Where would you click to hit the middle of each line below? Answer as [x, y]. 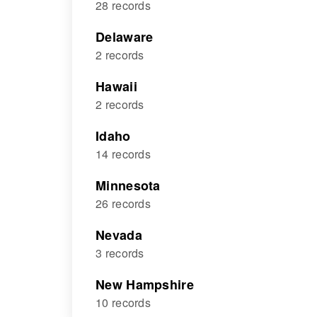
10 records [123, 302]
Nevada [119, 235]
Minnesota [128, 185]
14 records [123, 154]
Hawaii [116, 86]
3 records [120, 253]
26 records [123, 203]
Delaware [125, 37]
